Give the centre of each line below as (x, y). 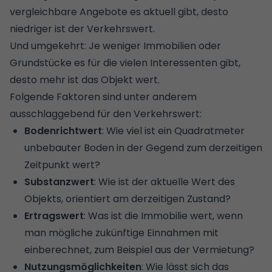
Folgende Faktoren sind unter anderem (103, 97)
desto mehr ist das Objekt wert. (85, 80)
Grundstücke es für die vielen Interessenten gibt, (125, 63)
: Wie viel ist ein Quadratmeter (173, 131)
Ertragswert (54, 216)
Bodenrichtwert (63, 131)
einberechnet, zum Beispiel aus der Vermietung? (139, 250)
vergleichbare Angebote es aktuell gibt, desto (119, 12)
